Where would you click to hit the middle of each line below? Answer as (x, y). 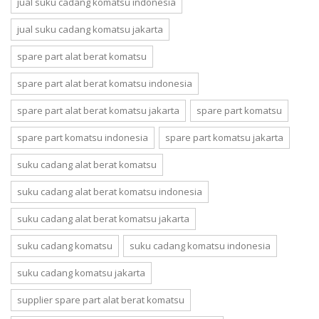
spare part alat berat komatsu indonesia (105, 83)
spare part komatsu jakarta (224, 137)
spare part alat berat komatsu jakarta (98, 110)
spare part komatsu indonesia (83, 137)
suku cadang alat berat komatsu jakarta (103, 219)
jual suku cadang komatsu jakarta (90, 29)
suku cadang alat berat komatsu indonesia (110, 192)
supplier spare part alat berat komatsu (101, 300)
